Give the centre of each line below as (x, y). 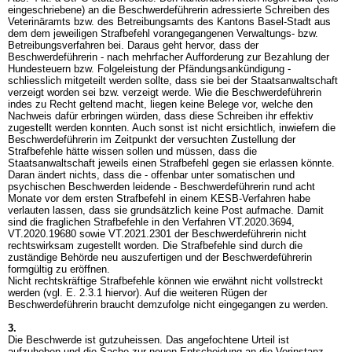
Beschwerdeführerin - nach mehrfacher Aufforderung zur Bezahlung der (169, 57)
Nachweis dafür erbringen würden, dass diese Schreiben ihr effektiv (161, 116)
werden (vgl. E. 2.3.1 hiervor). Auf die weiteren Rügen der (137, 293)
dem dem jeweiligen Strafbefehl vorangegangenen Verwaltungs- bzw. (163, 33)
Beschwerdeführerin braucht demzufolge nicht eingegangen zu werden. (170, 304)
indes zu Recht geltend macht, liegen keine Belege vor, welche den (160, 104)
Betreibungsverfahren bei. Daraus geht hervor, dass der (133, 45)
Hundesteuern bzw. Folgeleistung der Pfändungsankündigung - (149, 69)
